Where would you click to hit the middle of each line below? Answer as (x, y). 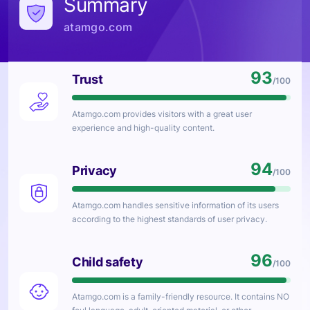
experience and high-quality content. (143, 128)
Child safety (108, 262)
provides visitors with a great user (186, 114)
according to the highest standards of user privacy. (170, 219)
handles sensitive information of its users (200, 205)
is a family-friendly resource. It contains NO (205, 297)
